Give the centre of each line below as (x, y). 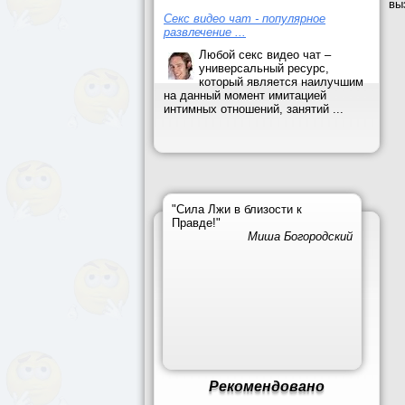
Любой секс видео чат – (265, 55)
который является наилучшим (281, 82)
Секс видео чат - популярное (245, 19)
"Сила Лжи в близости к (237, 209)
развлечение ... (205, 32)
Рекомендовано (267, 386)
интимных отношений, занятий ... (254, 109)
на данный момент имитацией (245, 95)
